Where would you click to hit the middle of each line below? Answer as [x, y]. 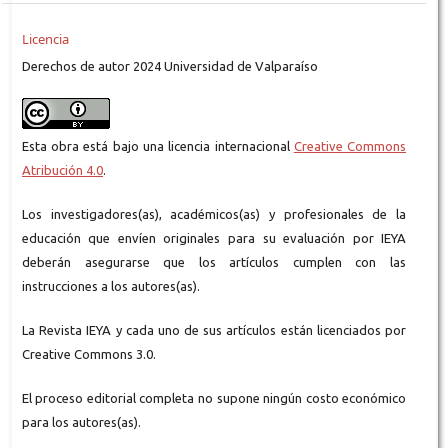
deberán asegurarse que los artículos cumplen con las [214, 262]
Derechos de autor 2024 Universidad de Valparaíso [169, 66]
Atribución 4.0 [62, 170]
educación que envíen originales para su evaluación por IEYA [214, 238]
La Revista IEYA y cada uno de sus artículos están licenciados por [214, 330]
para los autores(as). [81, 422]
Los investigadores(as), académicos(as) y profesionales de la [214, 214]
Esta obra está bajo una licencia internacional [157, 146]
